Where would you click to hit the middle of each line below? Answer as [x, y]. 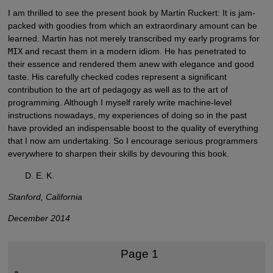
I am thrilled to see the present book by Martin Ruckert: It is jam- [131, 13]
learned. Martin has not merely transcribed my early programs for [133, 39]
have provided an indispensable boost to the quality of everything [133, 128]
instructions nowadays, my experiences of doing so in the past [127, 115]
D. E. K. [39, 175]
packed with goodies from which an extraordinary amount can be [132, 26]
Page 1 [139, 254]
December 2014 [39, 218]
